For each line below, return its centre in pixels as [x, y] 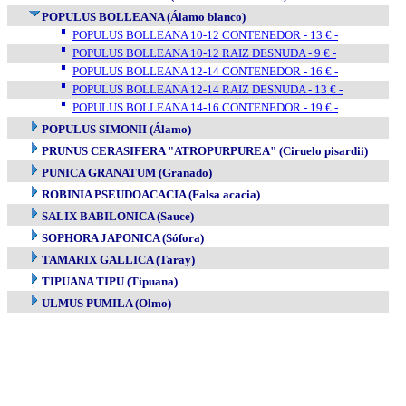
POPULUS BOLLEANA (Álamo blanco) [144, 17]
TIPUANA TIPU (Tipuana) [110, 281]
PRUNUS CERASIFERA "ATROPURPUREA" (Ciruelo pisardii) [205, 151]
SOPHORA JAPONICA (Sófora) [123, 238]
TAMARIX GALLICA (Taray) [118, 260]
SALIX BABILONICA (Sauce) [118, 216]
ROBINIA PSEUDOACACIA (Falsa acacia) [151, 194]
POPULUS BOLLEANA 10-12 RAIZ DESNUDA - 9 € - [204, 53]
